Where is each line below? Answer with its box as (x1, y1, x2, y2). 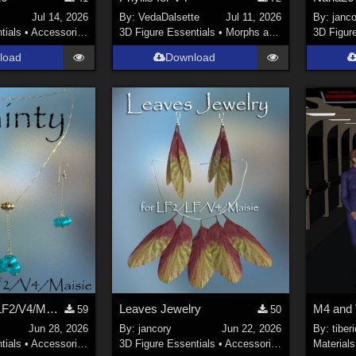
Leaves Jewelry (118, 302, 201, 316)
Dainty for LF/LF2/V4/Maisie (46, 302, 59, 316)
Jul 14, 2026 (31, 10, 88, 23)
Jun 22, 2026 (222, 322, 282, 335)
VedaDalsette (137, 10, 199, 23)
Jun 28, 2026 (28, 322, 88, 335)
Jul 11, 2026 (226, 10, 282, 23)
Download (165, 50, 216, 64)
